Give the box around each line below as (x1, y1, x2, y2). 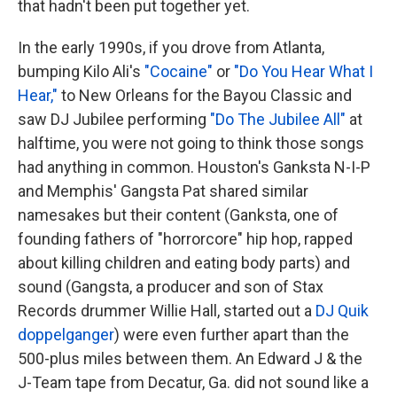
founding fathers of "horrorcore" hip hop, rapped (18, 230, 353, 249)
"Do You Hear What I (234, 62, 373, 82)
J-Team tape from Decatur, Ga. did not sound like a (18, 373, 369, 393)
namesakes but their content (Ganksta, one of (18, 206, 339, 225)
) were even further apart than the (114, 325, 349, 345)
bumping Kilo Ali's (18, 62, 144, 82)
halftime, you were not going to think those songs (18, 134, 364, 153)
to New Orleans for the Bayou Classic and (58, 86, 352, 105)
